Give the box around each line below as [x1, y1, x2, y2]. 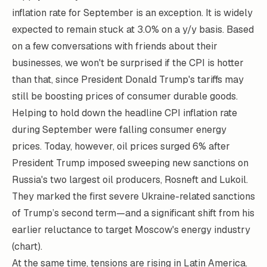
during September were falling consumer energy [12, 123, 226, 136]
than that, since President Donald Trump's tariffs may [12, 73, 244, 86]
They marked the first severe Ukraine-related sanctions [12, 190, 255, 203]
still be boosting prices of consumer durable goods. [12, 90, 238, 103]
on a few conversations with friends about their [12, 40, 218, 52]
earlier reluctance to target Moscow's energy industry [12, 223, 250, 236]
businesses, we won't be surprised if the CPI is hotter [12, 57, 244, 69]
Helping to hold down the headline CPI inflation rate [12, 107, 237, 119]
